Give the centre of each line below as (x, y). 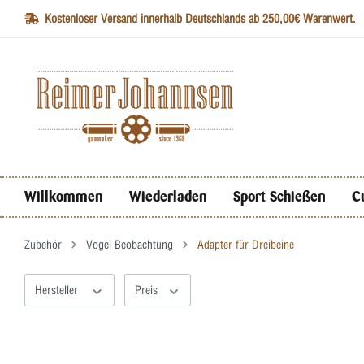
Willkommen (64, 197)
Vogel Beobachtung (130, 245)
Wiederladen (168, 197)
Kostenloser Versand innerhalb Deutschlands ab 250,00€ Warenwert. (199, 18)
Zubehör (43, 245)
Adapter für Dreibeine (246, 245)
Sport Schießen (279, 197)
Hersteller (58, 290)
